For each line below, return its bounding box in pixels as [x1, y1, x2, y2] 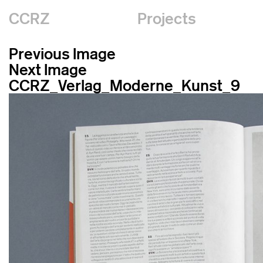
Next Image [9, 60, 87, 79]
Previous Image [9, 44, 116, 63]
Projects [137, 9, 196, 28]
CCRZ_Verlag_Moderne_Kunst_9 [9, 76, 240, 95]
